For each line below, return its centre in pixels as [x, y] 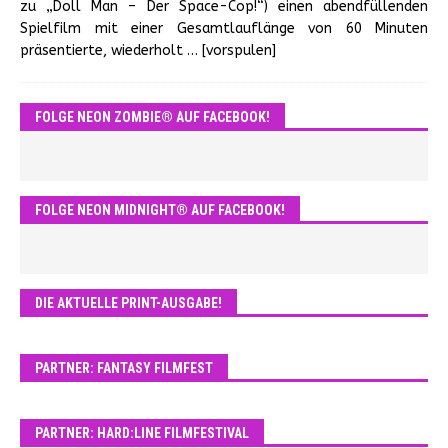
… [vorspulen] [231, 50]
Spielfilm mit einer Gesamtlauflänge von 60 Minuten [224, 28]
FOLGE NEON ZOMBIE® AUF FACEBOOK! [152, 117]
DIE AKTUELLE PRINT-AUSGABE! [128, 303]
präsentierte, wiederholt [103, 50]
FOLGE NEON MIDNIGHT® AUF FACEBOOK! [160, 210]
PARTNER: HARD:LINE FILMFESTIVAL [142, 433]
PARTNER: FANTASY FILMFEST [124, 368]
